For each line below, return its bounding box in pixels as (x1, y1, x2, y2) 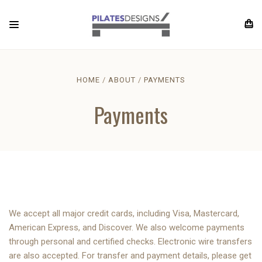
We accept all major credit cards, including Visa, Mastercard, (9, 208, 239, 219)
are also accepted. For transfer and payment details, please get (9, 250, 251, 261)
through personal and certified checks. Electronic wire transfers (9, 236, 252, 247)
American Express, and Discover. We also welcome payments (9, 222, 244, 233)
